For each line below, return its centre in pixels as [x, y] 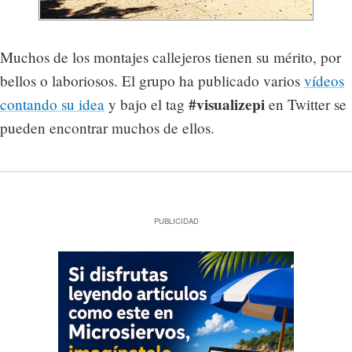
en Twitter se [306, 104]
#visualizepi [227, 104]
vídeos [324, 80]
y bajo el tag [147, 104]
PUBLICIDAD [176, 220]
